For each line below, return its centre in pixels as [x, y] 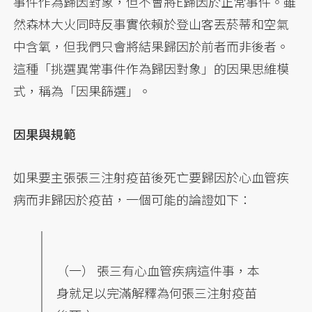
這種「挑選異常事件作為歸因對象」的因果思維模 [151, 69]
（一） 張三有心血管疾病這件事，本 [158, 271]
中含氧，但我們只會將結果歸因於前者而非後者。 [151, 46]
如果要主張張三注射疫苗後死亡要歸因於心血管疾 [151, 177]
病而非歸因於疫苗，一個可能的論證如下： [133, 200]
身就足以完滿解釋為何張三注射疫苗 [157, 293]
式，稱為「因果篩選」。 [83, 91]
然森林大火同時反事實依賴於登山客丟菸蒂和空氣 [151, 24]
